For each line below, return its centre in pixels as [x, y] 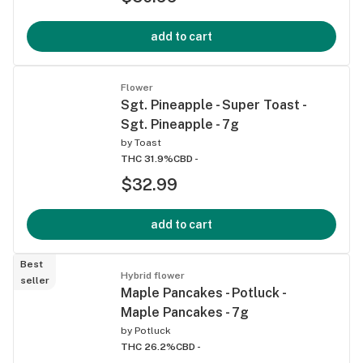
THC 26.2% [148, 346]
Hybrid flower [153, 275]
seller [35, 280]
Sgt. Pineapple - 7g [180, 124]
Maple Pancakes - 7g [185, 312]
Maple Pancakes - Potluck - [203, 293]
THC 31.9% [147, 158]
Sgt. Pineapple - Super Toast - [213, 105]
